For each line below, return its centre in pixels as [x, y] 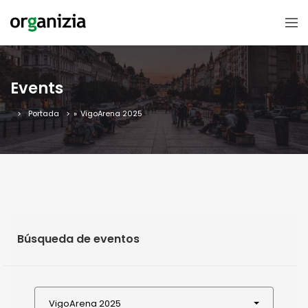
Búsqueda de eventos [78, 239]
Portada [44, 113]
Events [37, 88]
